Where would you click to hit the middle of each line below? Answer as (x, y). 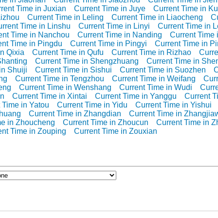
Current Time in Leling (65, 17)
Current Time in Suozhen (163, 70)
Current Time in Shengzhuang (87, 61)
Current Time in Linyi (114, 26)
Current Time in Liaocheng (157, 17)
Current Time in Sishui (73, 70)
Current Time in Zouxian (116, 131)
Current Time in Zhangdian (75, 113)
